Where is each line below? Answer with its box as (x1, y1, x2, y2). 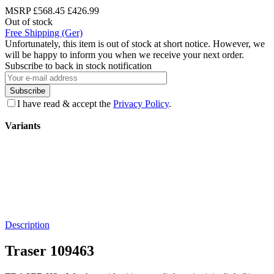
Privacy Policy (113, 98, 169, 109)
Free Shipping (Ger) (5, 27, 83, 38)
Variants (5, 120, 40, 131)
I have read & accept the (17, 98, 113, 109)
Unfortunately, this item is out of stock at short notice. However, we (5, 38, 265, 49)
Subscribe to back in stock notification (5, 60, 152, 71)
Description (5, 219, 50, 230)
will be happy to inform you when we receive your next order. (5, 49, 244, 60)
